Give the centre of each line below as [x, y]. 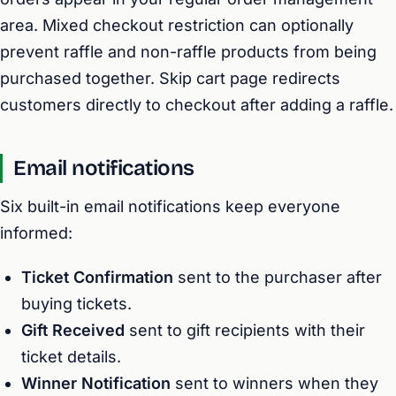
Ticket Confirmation [97, 277]
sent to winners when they [274, 383]
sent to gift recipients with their [245, 330]
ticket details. [71, 357]
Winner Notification [96, 383]
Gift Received [73, 330]
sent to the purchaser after [278, 277]
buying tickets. [76, 304]
